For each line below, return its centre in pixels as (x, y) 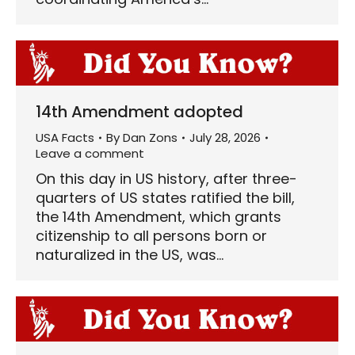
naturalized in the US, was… (130, 254)
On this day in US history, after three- (166, 178)
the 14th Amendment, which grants (158, 216)
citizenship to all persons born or (151, 235)
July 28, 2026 (225, 137)
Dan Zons (150, 137)
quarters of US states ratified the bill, (165, 197)
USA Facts (65, 137)
